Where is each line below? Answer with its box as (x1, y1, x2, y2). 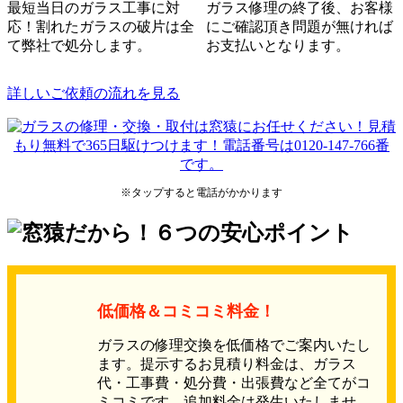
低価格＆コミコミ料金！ (97, 302, 275, 321)
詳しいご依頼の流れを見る (7, 85, 180, 102)
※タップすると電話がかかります (121, 186, 282, 200)
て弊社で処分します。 (7, 38, 151, 54)
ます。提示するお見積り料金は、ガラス (97, 356, 356, 372)
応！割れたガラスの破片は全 (7, 19, 194, 35)
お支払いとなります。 (206, 38, 350, 54)
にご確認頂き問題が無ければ (206, 19, 393, 35)
